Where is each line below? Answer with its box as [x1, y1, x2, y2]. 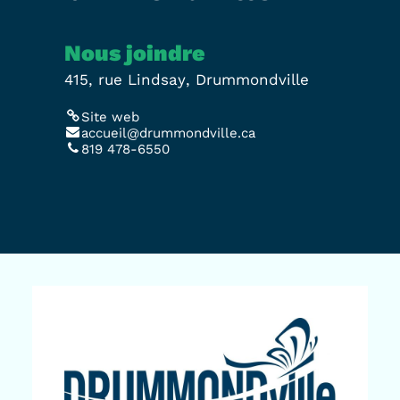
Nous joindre [64, 40, 205, 66]
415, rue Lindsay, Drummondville [64, 71, 309, 88]
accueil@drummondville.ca [81, 125, 256, 141]
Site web [81, 109, 140, 125]
